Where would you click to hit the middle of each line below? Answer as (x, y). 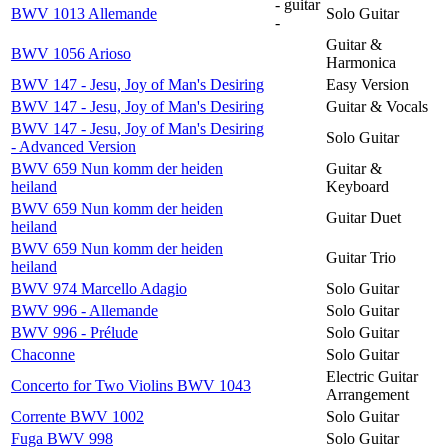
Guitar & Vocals (377, 106)
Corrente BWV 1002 (77, 416)
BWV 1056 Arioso (71, 53)
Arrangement (367, 394)
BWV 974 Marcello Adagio (99, 288)
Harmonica (361, 62)
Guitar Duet (363, 217)
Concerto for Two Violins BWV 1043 (131, 385)
